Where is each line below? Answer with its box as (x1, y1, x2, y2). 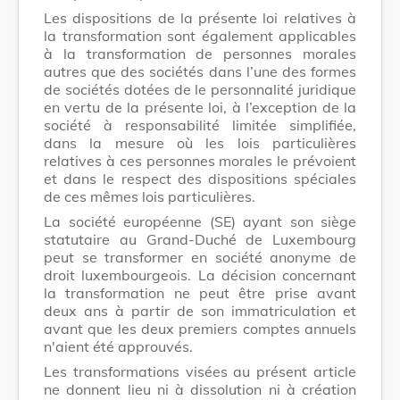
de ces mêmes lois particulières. (44, 187, 255, 205)
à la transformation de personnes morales (44, 44, 356, 62)
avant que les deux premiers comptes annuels (44, 319, 356, 337)
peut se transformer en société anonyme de (44, 247, 356, 266)
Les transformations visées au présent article (44, 362, 356, 380)
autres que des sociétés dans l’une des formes (44, 62, 356, 80)
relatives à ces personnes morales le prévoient (44, 151, 356, 170)
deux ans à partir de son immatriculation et (44, 301, 356, 320)
